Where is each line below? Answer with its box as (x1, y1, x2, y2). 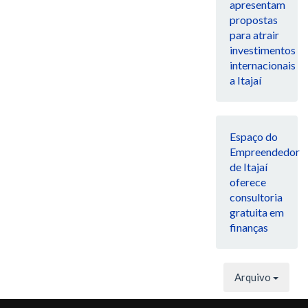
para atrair (229, 28, 279, 42)
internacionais (229, 58, 296, 72)
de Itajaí (229, 160, 267, 174)
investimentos (229, 43, 296, 57)
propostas (229, 13, 278, 27)
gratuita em (229, 206, 284, 219)
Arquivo (234, 271, 274, 284)
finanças (229, 221, 268, 234)
